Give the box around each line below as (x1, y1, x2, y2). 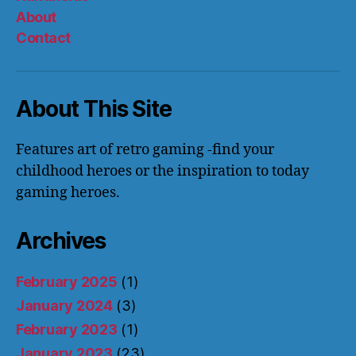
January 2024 (16, 297, 113, 315)
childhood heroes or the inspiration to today (16, 162, 309, 181)
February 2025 (16, 273, 118, 291)
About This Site (16, 95, 172, 123)
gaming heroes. (16, 184, 120, 203)
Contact (16, 29, 71, 47)
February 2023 (16, 321, 118, 339)
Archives (16, 227, 106, 255)
